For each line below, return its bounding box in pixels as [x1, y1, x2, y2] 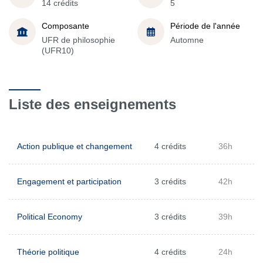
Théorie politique [17, 247, 79, 257]
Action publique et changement [17, 141, 132, 151]
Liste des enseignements [9, 96, 176, 112]
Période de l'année [170, 21, 240, 31]
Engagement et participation [17, 177, 122, 186]
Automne [170, 35, 204, 45]
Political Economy [17, 212, 82, 221]
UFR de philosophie [42, 35, 115, 45]
